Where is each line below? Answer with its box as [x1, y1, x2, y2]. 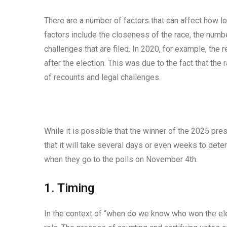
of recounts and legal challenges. [44, 72, 161, 83]
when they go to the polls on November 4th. [44, 155, 198, 165]
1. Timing [44, 181, 94, 196]
